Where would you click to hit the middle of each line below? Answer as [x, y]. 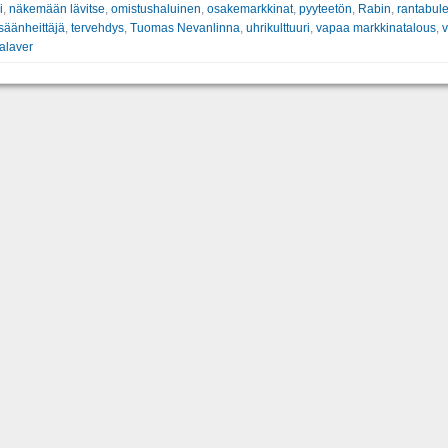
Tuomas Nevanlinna [184, 27]
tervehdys [97, 27]
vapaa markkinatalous [375, 27]
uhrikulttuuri [277, 27]
